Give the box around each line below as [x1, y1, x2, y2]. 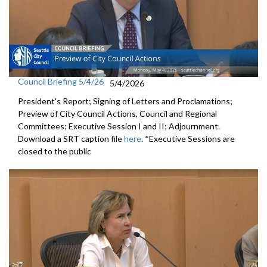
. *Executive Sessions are [141, 133, 235, 144]
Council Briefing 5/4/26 [18, 76, 104, 86]
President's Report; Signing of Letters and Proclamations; [18, 95, 232, 106]
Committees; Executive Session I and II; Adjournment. [18, 120, 220, 131]
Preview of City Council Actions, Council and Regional [18, 108, 217, 119]
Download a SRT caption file [18, 133, 124, 144]
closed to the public [18, 145, 91, 156]
